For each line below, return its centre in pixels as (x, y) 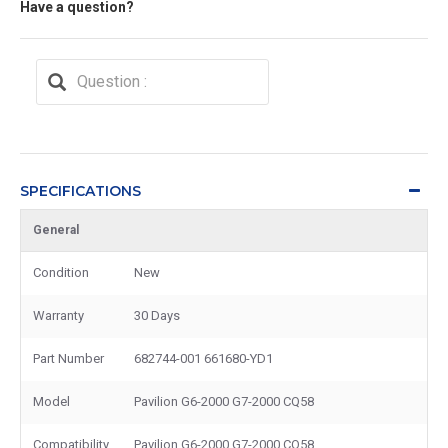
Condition (61, 272)
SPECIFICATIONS (80, 190)
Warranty (58, 315)
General (56, 229)
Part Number (68, 358)
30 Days (157, 315)
